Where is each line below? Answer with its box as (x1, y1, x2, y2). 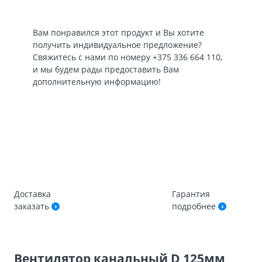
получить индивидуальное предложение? (33, 39, 202, 50)
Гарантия (172, 188, 210, 199)
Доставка (14, 188, 51, 199)
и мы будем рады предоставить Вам (33, 64, 179, 75)
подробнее (172, 201, 218, 212)
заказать (14, 201, 51, 212)
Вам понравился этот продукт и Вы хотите (33, 27, 204, 38)
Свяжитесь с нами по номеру (33, 51, 153, 63)
